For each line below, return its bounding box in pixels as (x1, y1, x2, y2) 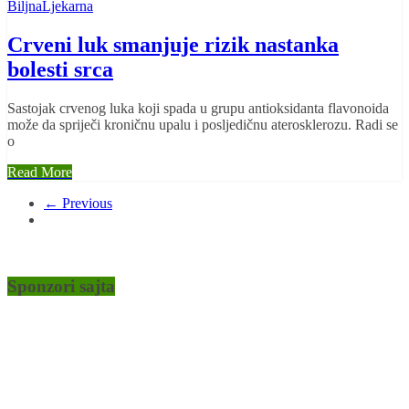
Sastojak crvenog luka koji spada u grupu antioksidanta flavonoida (7, 100, 389, 116)
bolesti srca (7, 58, 113, 82)
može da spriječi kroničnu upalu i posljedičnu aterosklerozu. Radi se (7, 117, 398, 132)
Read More (7, 164, 72, 180)
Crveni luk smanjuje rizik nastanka (7, 33, 339, 58)
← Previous (44, 195, 112, 211)
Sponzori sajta (7, 276, 115, 296)
